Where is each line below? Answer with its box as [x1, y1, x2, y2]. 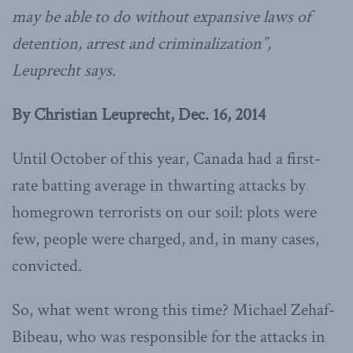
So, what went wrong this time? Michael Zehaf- [12, 298, 335, 321]
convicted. [12, 254, 82, 277]
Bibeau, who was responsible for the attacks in [12, 325, 325, 348]
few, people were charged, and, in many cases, [12, 227, 319, 251]
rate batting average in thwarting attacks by [12, 173, 306, 197]
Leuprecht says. [12, 58, 116, 82]
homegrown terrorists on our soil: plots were [12, 200, 317, 224]
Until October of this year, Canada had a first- [12, 147, 321, 170]
